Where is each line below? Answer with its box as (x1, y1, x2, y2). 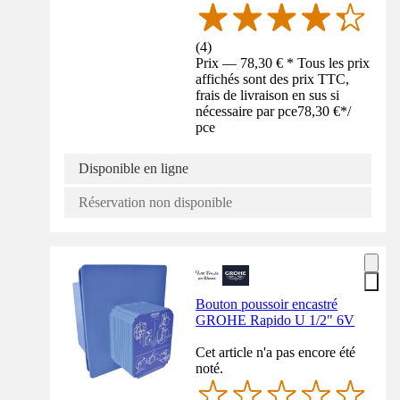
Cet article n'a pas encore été (196, 345, 356, 361)
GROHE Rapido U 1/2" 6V (196, 312, 355, 329)
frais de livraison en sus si (196, 87, 340, 104)
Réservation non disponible (79, 195, 232, 211)
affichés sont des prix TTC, (196, 71, 350, 87)
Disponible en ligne (79, 161, 188, 177)
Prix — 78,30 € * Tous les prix (196, 55, 371, 71)
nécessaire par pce (196, 104, 298, 120)
